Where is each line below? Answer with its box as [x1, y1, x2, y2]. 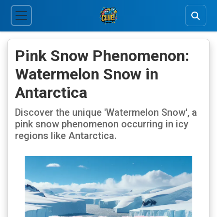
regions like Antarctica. [15, 129, 117, 141]
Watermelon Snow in [15, 64, 158, 83]
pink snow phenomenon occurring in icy [15, 118, 188, 130]
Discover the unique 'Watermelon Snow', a [15, 106, 197, 118]
